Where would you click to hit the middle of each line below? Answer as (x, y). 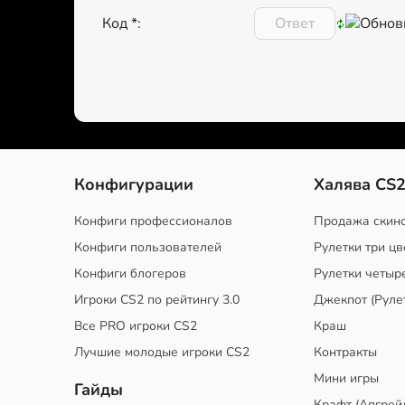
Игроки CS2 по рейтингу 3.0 (157, 300)
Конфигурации (134, 184)
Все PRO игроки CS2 (136, 326)
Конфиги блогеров (130, 273)
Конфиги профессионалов (153, 221)
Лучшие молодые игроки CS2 (162, 352)
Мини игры (346, 378)
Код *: (122, 23)
